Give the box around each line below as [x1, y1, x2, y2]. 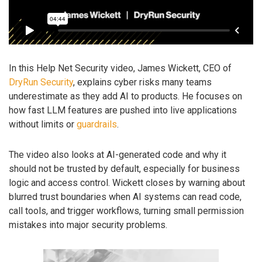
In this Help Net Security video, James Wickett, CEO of [9, 62, 232, 74]
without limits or [9, 118, 77, 130]
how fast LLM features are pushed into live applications [9, 104, 237, 116]
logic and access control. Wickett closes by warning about [9, 177, 245, 189]
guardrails [77, 118, 117, 130]
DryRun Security [9, 76, 73, 88]
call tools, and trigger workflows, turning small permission [9, 205, 244, 217]
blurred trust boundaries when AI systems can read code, [9, 191, 242, 203]
